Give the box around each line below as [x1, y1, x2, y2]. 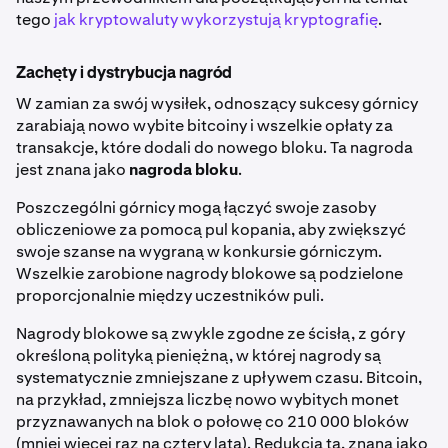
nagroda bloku [129, 159, 238, 181]
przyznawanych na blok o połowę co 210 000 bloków [16, 411, 409, 433]
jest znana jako [16, 159, 129, 181]
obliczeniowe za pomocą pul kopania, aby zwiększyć [16, 219, 406, 241]
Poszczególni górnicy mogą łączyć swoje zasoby [16, 197, 376, 219]
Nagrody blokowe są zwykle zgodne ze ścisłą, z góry [16, 323, 405, 345]
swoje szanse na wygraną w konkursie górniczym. [16, 241, 382, 263]
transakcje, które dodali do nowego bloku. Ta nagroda [16, 137, 413, 159]
